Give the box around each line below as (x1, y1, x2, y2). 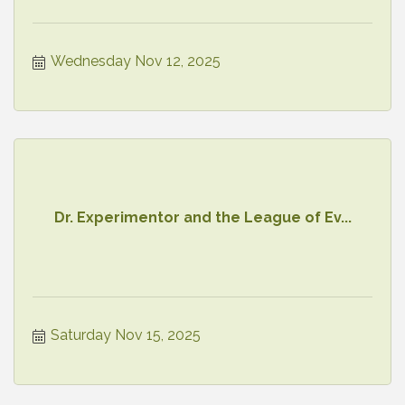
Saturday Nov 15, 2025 (51, 325, 201, 344)
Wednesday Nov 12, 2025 (51, 52, 221, 70)
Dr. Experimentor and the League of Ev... (53, 209, 352, 227)
